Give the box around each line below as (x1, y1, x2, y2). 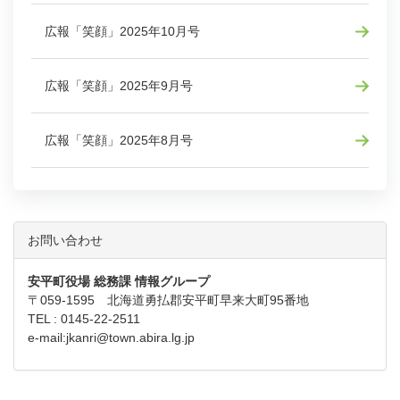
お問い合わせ (28, 232, 103, 247)
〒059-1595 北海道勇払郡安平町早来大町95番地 (28, 292, 309, 307)
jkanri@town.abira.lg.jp (66, 329, 195, 345)
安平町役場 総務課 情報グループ (28, 273, 210, 288)
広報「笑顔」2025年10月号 (45, 23, 200, 38)
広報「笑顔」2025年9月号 (45, 78, 193, 93)
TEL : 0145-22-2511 (28, 311, 140, 326)
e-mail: (28, 329, 66, 345)
